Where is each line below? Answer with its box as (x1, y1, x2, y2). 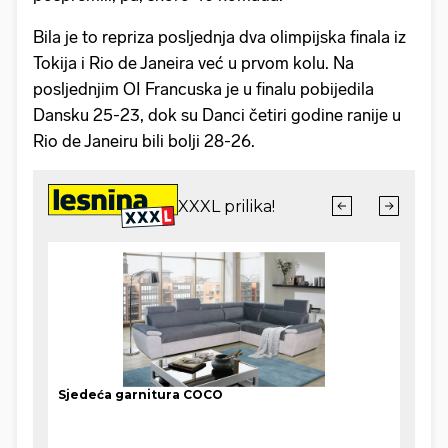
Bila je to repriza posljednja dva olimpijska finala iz (33, 27, 406, 48)
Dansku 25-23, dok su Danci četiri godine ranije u (33, 105, 401, 126)
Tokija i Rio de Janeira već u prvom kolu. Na (33, 53, 354, 74)
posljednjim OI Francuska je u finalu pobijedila (33, 79, 374, 100)
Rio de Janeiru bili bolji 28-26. (33, 131, 255, 152)
